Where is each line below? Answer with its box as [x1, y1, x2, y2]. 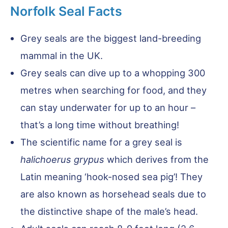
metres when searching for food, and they [20, 84, 207, 96]
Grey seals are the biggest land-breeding [20, 32, 201, 44]
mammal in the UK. [20, 49, 103, 61]
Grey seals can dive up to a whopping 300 [20, 67, 205, 78]
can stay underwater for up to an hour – [20, 101, 195, 113]
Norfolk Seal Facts [10, 3, 122, 19]
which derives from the [104, 153, 209, 165]
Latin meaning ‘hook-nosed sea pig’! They [20, 170, 203, 182]
